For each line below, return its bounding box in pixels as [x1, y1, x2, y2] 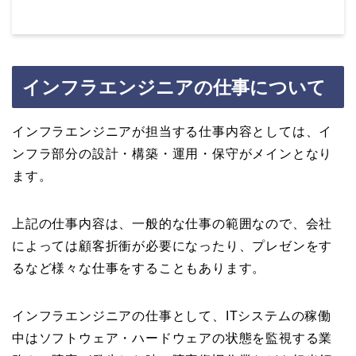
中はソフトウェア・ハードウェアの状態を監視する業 [12, 331, 333, 345]
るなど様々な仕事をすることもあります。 [12, 261, 266, 275]
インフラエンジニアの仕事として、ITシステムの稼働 [12, 308, 331, 323]
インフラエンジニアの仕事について [22, 76, 326, 98]
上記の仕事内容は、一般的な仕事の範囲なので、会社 [12, 216, 333, 230]
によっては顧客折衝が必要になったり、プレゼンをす [12, 238, 333, 253]
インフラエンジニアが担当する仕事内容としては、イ [12, 124, 333, 138]
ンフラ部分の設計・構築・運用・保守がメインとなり [12, 146, 333, 161]
